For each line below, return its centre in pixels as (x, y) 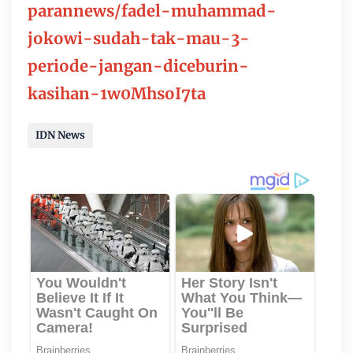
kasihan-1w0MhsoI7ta (117, 93)
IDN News (60, 135)
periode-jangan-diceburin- (138, 66)
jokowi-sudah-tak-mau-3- (139, 38)
